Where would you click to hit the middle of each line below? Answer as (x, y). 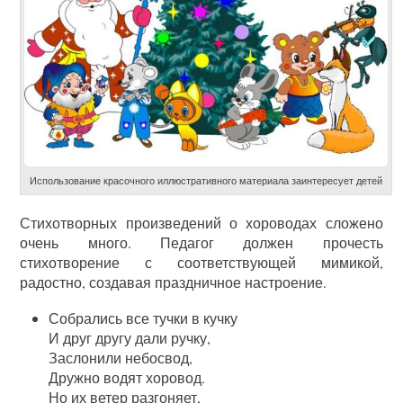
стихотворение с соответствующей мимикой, (201, 263)
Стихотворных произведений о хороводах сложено (201, 223)
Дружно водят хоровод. (127, 378)
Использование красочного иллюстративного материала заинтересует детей (206, 181)
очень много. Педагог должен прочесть (201, 243)
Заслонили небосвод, (121, 358)
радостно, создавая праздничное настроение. (174, 282)
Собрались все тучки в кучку (143, 318)
